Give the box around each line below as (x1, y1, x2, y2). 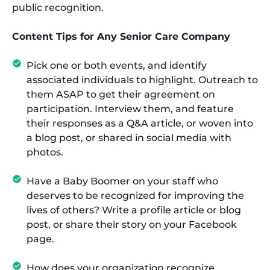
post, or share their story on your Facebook (27, 219, 237, 230)
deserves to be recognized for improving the (27, 190, 244, 201)
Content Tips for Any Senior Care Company (12, 31, 230, 42)
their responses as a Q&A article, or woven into (27, 118, 253, 129)
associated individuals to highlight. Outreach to (27, 74, 258, 86)
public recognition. (12, 2, 104, 13)
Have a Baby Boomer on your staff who (27, 175, 218, 187)
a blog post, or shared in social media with (27, 132, 231, 143)
